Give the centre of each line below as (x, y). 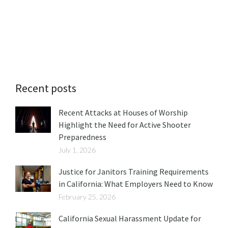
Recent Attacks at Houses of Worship (123, 112)
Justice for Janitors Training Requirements (134, 171)
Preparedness (82, 137)
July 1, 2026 (77, 150)
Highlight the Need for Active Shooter (125, 124)
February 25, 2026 (87, 196)
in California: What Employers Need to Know (136, 183)
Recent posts (46, 88)
